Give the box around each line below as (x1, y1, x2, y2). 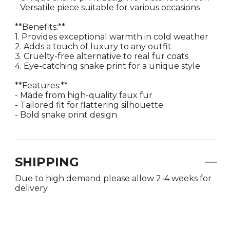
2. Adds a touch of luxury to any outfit (15, 42, 171, 51)
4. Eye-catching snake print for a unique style (15, 61, 200, 71)
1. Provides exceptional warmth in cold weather (15, 32, 208, 42)
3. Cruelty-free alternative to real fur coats (15, 51, 188, 61)
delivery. (15, 183, 49, 193)
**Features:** (15, 81, 68, 90)
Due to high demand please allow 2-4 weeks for (15, 174, 212, 183)
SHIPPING (15, 155, 79, 169)
